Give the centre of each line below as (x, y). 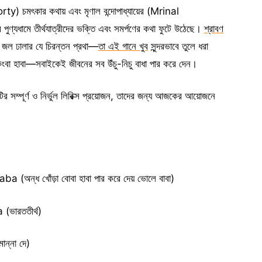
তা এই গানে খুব (123, 46)
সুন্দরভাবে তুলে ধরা (178, 46)
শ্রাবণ (214, 28)
